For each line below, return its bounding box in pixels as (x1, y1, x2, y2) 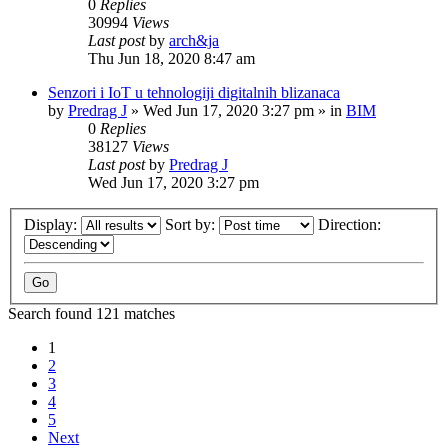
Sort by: (165, 215, 219, 233)
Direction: (318, 215, 385, 233)
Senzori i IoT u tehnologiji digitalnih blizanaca (48, 84, 340, 101)
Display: (24, 215, 81, 233)
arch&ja (169, 32, 219, 49)
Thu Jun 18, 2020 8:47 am (88, 50, 255, 67)
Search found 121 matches (8, 304, 175, 322)
